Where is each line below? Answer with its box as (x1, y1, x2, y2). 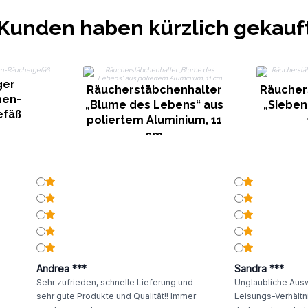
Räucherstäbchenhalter (86, 83, 222, 96)
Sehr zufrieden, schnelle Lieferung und (36, 277, 193, 287)
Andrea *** (36, 263, 87, 274)
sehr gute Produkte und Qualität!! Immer (36, 291, 196, 301)
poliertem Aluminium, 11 (86, 113, 222, 126)
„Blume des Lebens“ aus (85, 98, 223, 111)
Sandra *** (234, 263, 284, 274)
